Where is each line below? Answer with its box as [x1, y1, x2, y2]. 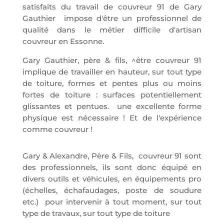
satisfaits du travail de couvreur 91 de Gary [22, 2, 202, 12]
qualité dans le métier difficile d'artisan [22, 25, 202, 35]
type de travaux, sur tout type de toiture [22, 208, 170, 218]
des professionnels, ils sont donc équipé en [22, 162, 202, 172]
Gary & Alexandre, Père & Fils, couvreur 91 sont [22, 151, 202, 161]
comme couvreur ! [22, 124, 92, 134]
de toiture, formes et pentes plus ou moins [22, 78, 202, 88]
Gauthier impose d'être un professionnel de [22, 13, 202, 23]
